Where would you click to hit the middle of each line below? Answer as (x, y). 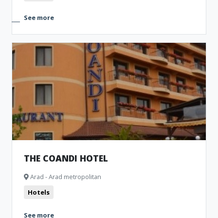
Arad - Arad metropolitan (65, 177)
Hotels (39, 192)
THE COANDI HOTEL (66, 158)
